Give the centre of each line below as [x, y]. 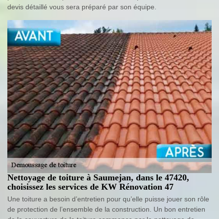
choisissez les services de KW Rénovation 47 [90, 187]
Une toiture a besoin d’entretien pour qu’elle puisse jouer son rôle [108, 199]
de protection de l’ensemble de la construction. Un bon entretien [106, 209]
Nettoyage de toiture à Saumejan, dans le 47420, [98, 178]
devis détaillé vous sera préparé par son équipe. [82, 7]
